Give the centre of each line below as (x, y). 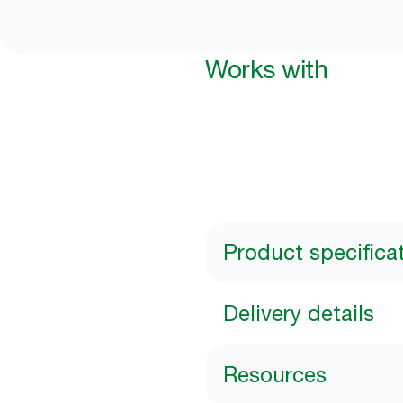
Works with (266, 69)
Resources (275, 375)
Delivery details (299, 313)
